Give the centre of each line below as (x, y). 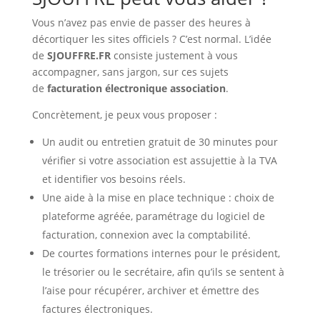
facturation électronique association (136, 89)
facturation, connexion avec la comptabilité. (146, 235)
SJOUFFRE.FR (79, 56)
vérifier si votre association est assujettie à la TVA (159, 161)
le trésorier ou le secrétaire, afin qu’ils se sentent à (163, 272)
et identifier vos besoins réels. (114, 179)
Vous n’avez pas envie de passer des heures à (141, 23)
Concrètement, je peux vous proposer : (124, 115)
